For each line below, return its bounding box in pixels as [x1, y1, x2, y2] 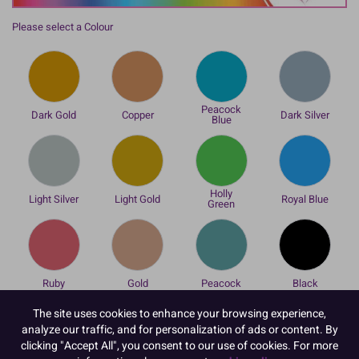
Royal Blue [281, 191, 329, 207]
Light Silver [29, 191, 79, 207]
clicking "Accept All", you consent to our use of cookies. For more [21, 337, 338, 353]
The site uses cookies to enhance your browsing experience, [33, 305, 326, 321]
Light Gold [115, 191, 161, 207]
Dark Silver [280, 107, 330, 123]
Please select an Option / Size [12, 301, 147, 317]
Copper [121, 107, 154, 123]
